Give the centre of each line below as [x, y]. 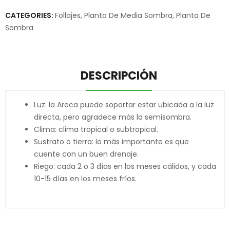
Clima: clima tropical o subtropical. [96, 129]
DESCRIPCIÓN [119, 76]
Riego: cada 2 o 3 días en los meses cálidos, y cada [125, 166]
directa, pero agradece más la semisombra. [113, 117]
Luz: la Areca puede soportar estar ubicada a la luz [124, 105]
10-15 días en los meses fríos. [85, 179]
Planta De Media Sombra [128, 15]
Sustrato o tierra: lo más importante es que [111, 142]
